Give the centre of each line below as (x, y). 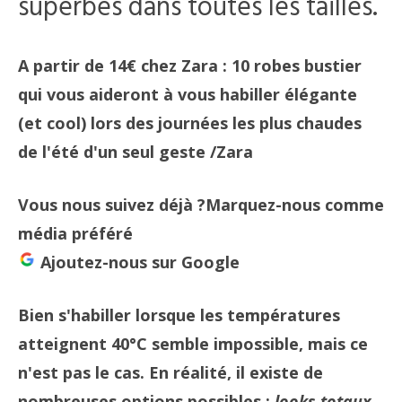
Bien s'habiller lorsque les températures (179, 315)
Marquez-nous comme (295, 205)
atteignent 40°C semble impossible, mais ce (193, 344)
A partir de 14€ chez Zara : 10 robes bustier (190, 66)
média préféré (75, 233)
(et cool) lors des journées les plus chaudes (190, 123)
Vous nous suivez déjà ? (112, 205)
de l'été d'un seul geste (114, 152)
